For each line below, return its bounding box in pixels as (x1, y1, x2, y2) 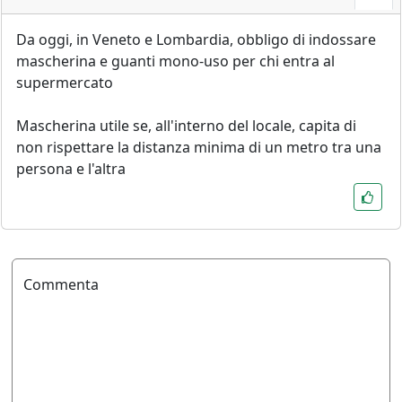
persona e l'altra (16, 158, 126, 179)
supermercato (16, 72, 113, 92)
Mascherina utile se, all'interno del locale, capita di (16, 115, 356, 135)
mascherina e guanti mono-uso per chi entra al (16, 50, 335, 71)
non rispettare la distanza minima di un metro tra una (16, 136, 381, 157)
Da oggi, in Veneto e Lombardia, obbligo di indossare (16, 29, 376, 49)
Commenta (23, 274, 99, 294)
